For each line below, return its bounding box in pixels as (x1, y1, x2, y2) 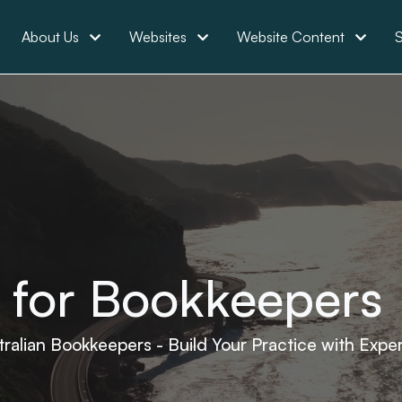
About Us (22, 28, 79, 46)
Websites (129, 28, 187, 46)
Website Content (237, 28, 345, 46)
